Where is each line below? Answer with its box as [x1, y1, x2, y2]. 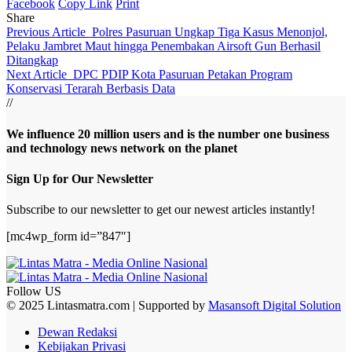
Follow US [6, 284, 61, 299]
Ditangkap [6, 53, 58, 68]
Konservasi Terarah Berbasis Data [6, 82, 175, 96]
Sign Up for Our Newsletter [6, 172, 153, 185]
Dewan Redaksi [38, 325, 117, 339]
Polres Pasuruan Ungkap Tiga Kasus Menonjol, [92, 25, 328, 39]
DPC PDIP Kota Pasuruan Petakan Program [73, 68, 292, 82]
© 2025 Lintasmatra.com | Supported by [6, 299, 208, 313]
